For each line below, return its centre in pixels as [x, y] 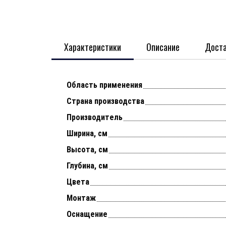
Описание [163, 47]
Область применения [104, 85]
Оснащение [87, 214]
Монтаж [81, 198]
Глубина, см [87, 165]
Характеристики [93, 47]
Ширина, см [87, 133]
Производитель [95, 117]
